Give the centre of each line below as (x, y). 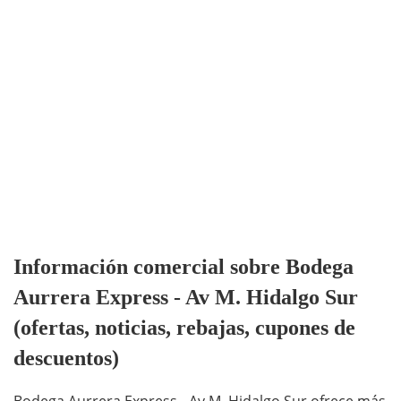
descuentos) (66, 358)
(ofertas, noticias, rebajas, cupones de (184, 328)
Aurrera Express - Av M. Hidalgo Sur (186, 298)
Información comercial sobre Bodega (183, 267)
